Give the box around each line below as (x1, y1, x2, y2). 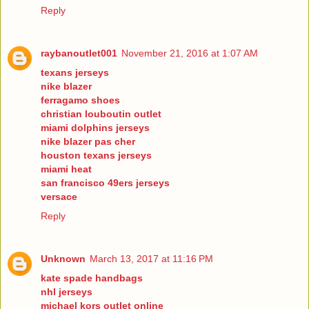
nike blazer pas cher (41, 135, 135, 147)
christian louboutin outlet (41, 108, 161, 119)
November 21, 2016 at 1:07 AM (121, 47, 258, 59)
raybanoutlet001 (41, 47, 117, 59)
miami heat (41, 163, 92, 175)
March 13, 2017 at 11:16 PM (90, 252, 213, 264)
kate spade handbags (41, 272, 143, 283)
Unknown (41, 252, 86, 264)
